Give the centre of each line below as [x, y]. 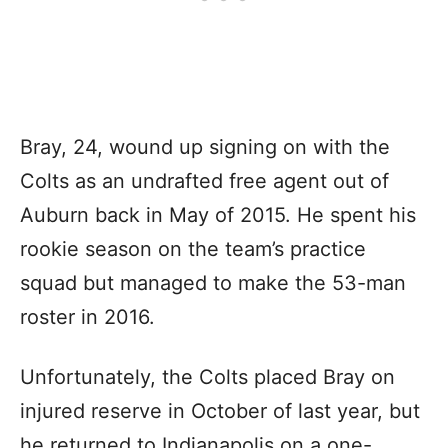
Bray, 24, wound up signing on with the [205, 146]
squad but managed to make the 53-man [213, 282]
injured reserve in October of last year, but [220, 410]
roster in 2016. [87, 316]
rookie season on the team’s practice [193, 248]
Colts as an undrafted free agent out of [204, 180]
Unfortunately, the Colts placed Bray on [207, 376]
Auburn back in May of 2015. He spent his [218, 214]
